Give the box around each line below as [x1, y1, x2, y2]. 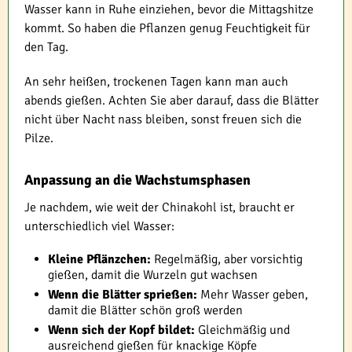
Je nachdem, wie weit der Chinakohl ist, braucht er [24, 199, 295, 215]
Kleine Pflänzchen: [48, 251, 151, 267]
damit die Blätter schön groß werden [48, 302, 243, 318]
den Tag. [24, 38, 68, 55]
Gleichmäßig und [195, 321, 290, 338]
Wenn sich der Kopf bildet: [48, 321, 195, 338]
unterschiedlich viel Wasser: [24, 218, 174, 234]
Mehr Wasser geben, [197, 286, 308, 302]
